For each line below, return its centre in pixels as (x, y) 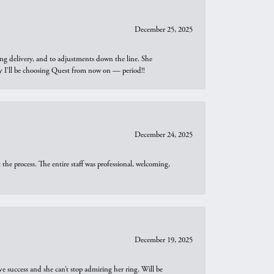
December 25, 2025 (164, 30)
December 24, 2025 (164, 135)
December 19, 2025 (164, 240)
